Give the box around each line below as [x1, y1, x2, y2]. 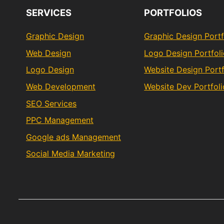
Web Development [26, 81, 95, 91]
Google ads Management [26, 131, 121, 142]
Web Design [26, 47, 71, 58]
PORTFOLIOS [144, 7, 202, 18]
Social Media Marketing [26, 148, 115, 159]
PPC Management [26, 115, 93, 125]
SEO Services [26, 98, 76, 108]
